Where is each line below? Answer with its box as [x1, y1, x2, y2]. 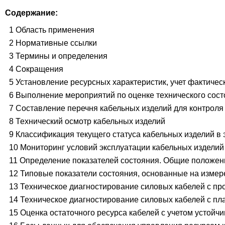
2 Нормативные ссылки [9, 39, 97, 48]
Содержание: [5, 9, 58, 18]
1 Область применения [9, 26, 94, 35]
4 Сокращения [9, 65, 63, 74]
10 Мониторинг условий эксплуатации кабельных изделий [9, 143, 224, 152]
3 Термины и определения [9, 52, 107, 61]
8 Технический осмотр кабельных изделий [9, 117, 165, 126]
